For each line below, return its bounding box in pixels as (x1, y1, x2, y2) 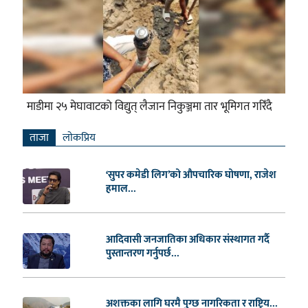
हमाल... (105, 179, 136, 197)
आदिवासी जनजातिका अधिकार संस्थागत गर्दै (105, 230, 269, 248)
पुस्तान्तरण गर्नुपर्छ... (105, 244, 179, 262)
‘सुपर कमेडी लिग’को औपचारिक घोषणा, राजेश (105, 166, 276, 184)
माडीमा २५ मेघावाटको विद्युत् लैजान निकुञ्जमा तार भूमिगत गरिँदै (26, 96, 272, 116)
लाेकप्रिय (62, 128, 96, 147)
